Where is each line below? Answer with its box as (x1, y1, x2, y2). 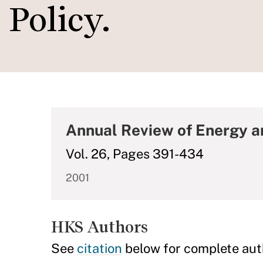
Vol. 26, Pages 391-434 (66, 146, 204, 161)
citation (77, 241, 122, 256)
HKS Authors (51, 218, 148, 236)
